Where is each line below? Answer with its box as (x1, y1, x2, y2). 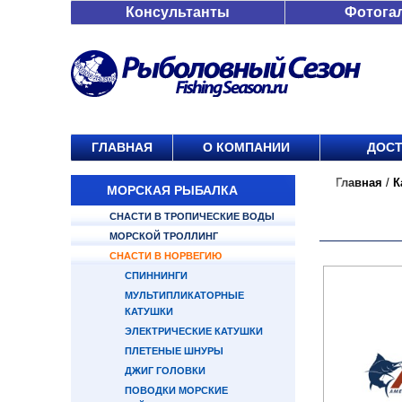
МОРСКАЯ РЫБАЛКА (107, 183, 238, 197)
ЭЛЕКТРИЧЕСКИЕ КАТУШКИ (125, 326, 263, 336)
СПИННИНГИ (125, 270, 188, 281)
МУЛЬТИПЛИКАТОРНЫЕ (125, 290, 244, 301)
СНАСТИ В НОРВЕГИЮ (109, 250, 222, 261)
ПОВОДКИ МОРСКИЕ (125, 385, 228, 396)
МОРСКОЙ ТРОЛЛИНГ (109, 231, 218, 241)
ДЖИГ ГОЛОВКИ (125, 365, 205, 376)
